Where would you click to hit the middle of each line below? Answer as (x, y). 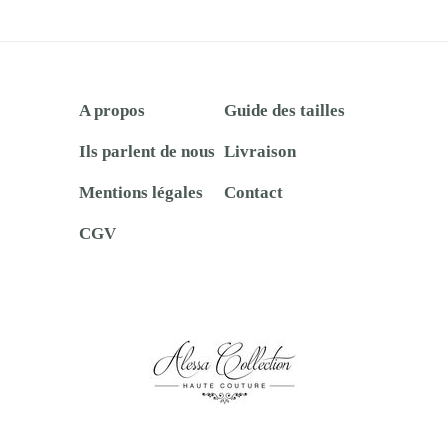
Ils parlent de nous (146, 151)
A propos (111, 110)
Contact (253, 192)
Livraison (260, 151)
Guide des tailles (284, 110)
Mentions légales (140, 192)
